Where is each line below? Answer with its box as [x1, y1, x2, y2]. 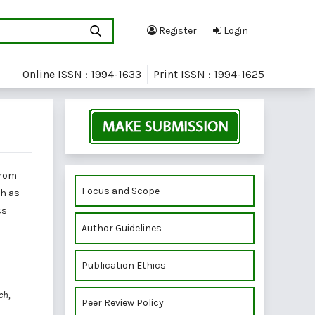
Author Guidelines [82, 221, 162, 234]
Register [157, 25, 197, 37]
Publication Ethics [82, 259, 166, 271]
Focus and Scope [82, 184, 160, 197]
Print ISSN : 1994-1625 [153, 67, 264, 82]
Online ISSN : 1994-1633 [22, 67, 141, 82]
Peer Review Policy [82, 296, 164, 309]
